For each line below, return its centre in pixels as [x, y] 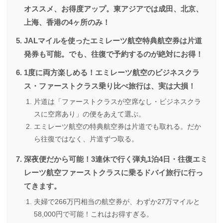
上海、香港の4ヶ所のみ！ [67, 23]
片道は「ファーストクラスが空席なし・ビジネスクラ [117, 102]
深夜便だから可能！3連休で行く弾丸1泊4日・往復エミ [116, 160]
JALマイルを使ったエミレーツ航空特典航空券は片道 [113, 41]
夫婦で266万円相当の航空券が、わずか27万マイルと [117, 202]
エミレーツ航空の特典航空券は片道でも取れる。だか [117, 127]
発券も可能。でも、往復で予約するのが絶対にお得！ [113, 55]
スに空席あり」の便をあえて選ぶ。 [90, 114]
